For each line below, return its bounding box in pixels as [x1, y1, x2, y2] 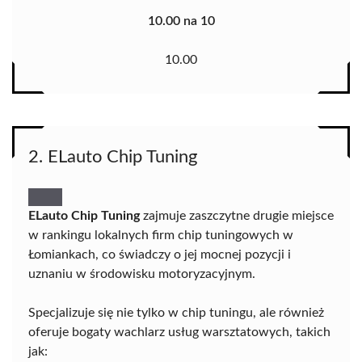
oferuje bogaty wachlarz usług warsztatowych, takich [28, 326, 330, 339]
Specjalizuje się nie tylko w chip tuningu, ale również [28, 306, 324, 320]
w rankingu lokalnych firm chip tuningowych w [28, 229, 293, 242]
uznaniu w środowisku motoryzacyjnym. [28, 267, 255, 281]
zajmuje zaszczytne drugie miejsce [140, 209, 334, 223]
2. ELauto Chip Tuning [28, 148, 197, 166]
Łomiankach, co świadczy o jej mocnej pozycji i [28, 248, 291, 262]
